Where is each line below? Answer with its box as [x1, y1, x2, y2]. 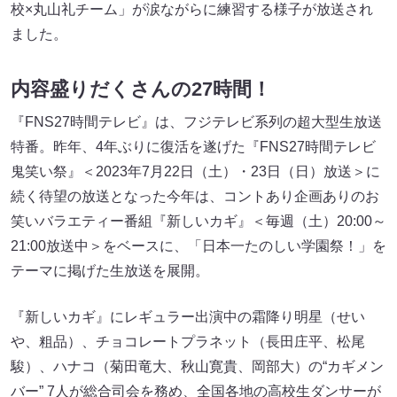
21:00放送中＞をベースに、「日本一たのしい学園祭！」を [11, 237, 386, 253]
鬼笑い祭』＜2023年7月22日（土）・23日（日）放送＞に [11, 163, 380, 179]
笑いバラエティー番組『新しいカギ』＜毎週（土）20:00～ [11, 213, 386, 229]
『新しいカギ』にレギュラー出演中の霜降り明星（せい [11, 308, 365, 324]
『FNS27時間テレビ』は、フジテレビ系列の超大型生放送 [11, 113, 382, 129]
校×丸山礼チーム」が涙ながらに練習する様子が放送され [11, 2, 373, 18]
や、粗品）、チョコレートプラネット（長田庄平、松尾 [11, 333, 365, 349]
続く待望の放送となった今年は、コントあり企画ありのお [11, 188, 379, 204]
